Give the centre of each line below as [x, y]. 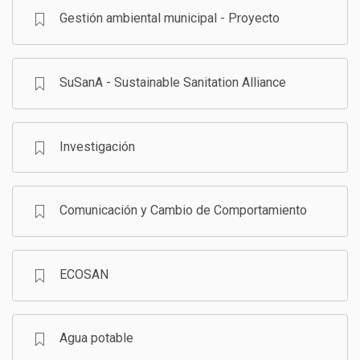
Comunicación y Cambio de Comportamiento [183, 211]
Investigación [97, 146]
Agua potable [96, 338]
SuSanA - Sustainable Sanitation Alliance [172, 83]
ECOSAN [84, 274]
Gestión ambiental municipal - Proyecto [169, 18]
